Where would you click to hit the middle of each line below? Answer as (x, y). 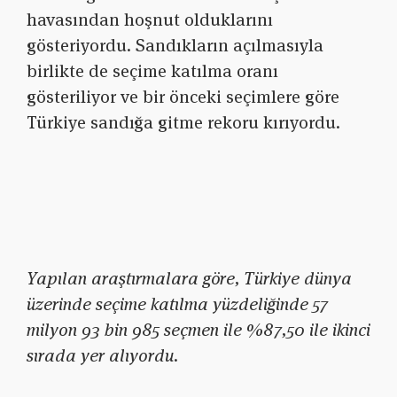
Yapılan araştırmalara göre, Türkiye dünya (189, 279)
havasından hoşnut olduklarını (150, 20)
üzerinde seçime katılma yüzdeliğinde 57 (177, 304)
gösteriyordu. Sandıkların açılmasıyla (175, 46)
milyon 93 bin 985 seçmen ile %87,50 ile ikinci (198, 330)
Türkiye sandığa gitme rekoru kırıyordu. (183, 123)
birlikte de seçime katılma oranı (152, 71)
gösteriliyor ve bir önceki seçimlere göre (183, 97)
